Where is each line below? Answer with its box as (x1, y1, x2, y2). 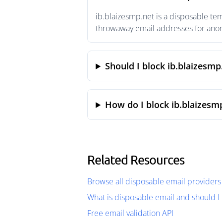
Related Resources (87, 152, 184, 167)
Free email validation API (87, 208, 173, 219)
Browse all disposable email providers (87, 176, 221, 187)
